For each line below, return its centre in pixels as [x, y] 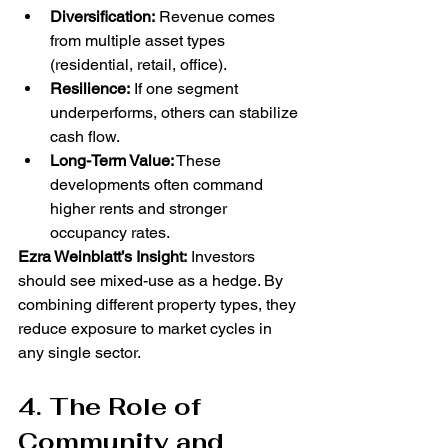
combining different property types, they [159, 305]
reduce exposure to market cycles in [147, 329]
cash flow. [85, 137]
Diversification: [102, 17]
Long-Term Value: [112, 161]
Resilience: [90, 89]
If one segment [186, 89]
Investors [223, 257]
